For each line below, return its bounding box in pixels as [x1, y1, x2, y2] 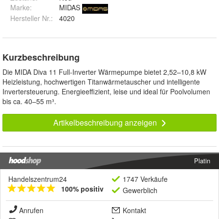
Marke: [10, 2, 32, 13]
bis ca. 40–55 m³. [2, 96, 56, 107]
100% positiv [61, 184, 104, 194]
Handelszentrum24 [8, 174, 67, 184]
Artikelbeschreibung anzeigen [53, 117, 159, 129]
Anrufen [19, 205, 44, 216]
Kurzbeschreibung [2, 51, 80, 64]
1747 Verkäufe [123, 174, 168, 184]
